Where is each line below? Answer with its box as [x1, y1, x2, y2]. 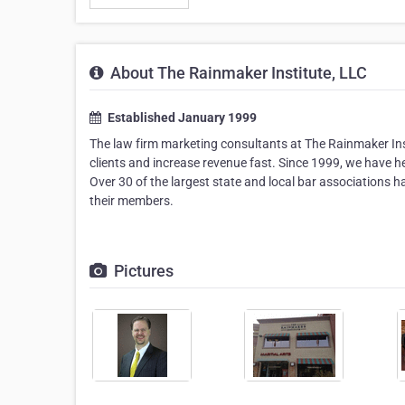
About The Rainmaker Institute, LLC [107, 63, 367, 82]
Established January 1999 [105, 110, 257, 125]
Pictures [110, 261, 174, 280]
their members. [89, 193, 174, 208]
